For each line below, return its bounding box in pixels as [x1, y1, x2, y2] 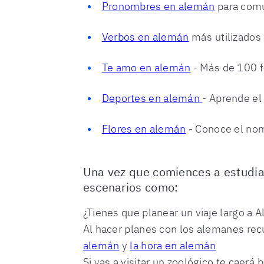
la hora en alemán [130, 239, 216, 252]
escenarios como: [82, 179, 179, 195]
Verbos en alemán [101, 30, 189, 44]
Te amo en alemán [101, 61, 191, 74]
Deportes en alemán [101, 91, 203, 105]
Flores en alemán [101, 122, 186, 136]
